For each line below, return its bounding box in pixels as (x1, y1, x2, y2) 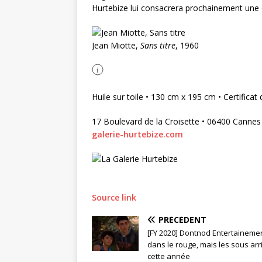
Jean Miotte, (92, 39, 140, 51)
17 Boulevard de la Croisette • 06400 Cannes (92, 115, 261, 127)
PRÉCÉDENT (158, 213, 206, 225)
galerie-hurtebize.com (92, 128, 183, 140)
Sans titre (140, 39, 175, 51)
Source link (92, 191, 136, 203)
